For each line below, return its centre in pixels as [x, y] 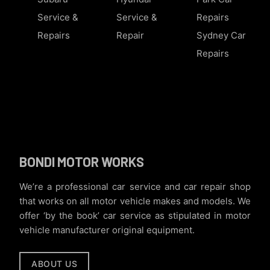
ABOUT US [55, 263]
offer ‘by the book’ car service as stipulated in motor [135, 215]
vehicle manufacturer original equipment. [107, 230]
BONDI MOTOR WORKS [82, 161]
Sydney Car [221, 35]
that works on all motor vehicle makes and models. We [135, 201]
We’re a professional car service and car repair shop [135, 186]
